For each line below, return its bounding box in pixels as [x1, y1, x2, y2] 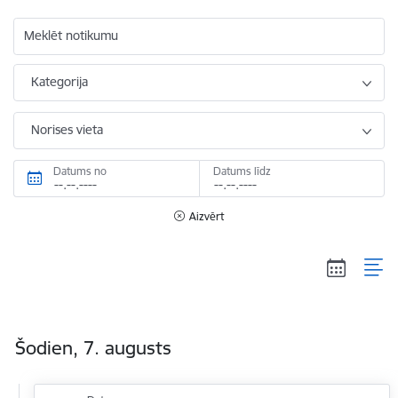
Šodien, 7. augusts [14, 336, 171, 361]
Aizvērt [189, 210, 224, 223]
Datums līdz [213, 164, 271, 178]
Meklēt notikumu [24, 28, 118, 44]
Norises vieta [31, 122, 103, 138]
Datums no [53, 164, 107, 178]
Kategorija [31, 74, 88, 90]
